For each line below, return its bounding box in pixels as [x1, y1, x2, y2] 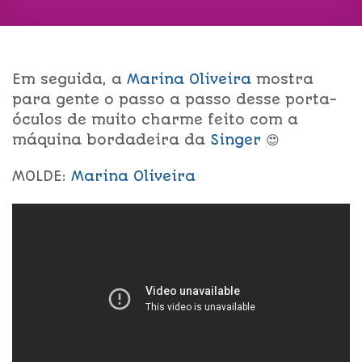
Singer [210, 131, 261, 148]
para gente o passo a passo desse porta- [12, 90, 337, 107]
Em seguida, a [12, 70, 127, 87]
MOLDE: [12, 168, 71, 185]
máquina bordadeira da [12, 131, 210, 148]
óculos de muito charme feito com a [12, 111, 298, 128]
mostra [251, 70, 314, 87]
